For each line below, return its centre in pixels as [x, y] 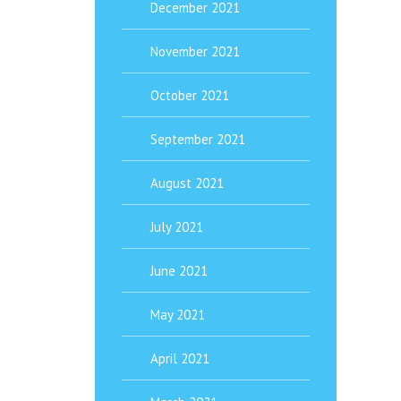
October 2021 [190, 95]
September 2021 [198, 139]
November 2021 [195, 51]
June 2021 [179, 271]
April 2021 [180, 358]
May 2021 [178, 315]
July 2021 [177, 227]
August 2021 [187, 183]
